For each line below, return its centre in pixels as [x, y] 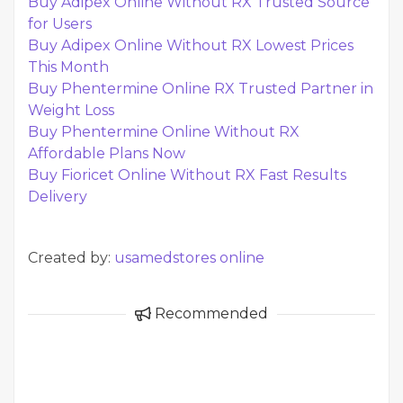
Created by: [71, 258]
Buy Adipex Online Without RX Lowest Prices [191, 45]
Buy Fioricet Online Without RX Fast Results [187, 175]
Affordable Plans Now [107, 153]
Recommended [210, 313]
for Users [60, 24]
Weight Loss [71, 110]
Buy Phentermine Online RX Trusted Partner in [201, 89]
